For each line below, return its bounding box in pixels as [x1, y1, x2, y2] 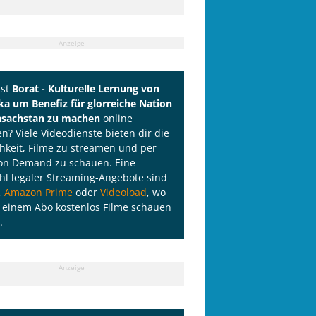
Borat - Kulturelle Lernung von [12, 82, 159, 96]
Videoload [100, 186, 147, 200]
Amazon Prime [4, 186, 73, 200]
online [100, 111, 133, 126]
